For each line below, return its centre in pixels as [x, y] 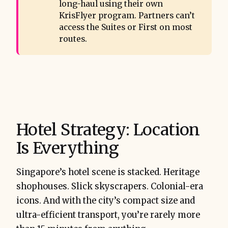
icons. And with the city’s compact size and [106, 201]
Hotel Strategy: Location [108, 130]
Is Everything [68, 148]
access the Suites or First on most [125, 27]
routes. [73, 39]
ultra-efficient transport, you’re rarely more [108, 215]
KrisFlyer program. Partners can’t [127, 16]
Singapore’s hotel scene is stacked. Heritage [108, 172]
